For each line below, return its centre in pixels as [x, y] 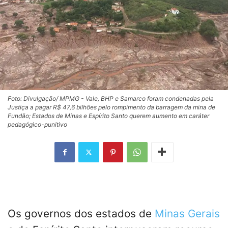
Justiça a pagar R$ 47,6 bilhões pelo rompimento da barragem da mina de [111, 107]
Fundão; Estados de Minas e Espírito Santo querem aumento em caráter [108, 116]
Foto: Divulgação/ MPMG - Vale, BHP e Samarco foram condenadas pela [111, 98]
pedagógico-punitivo [37, 124]
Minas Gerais [187, 213]
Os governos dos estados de [81, 213]
